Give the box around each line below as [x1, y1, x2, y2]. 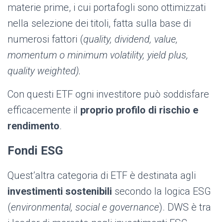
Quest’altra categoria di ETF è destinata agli [7, 169, 196, 182]
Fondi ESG [7, 144, 63, 158]
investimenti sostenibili [7, 185, 112, 198]
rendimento [7, 120, 59, 132]
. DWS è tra [163, 201, 211, 214]
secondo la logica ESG [112, 185, 211, 198]
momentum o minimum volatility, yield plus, [7, 49, 188, 61]
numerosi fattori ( [7, 33, 83, 46]
